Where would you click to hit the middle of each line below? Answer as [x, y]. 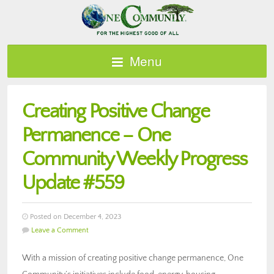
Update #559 [73, 183]
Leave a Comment [60, 230]
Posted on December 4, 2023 [75, 217]
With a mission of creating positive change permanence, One [133, 258]
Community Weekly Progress [135, 159]
